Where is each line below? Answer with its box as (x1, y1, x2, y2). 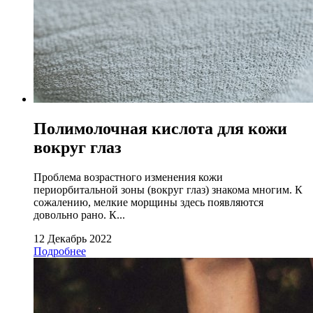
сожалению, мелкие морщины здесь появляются (34, 196, 263, 208)
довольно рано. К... (34, 208, 125, 221)
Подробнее (34, 245, 86, 257)
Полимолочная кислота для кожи (34, 119, 287, 138)
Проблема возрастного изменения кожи (34, 170, 223, 183)
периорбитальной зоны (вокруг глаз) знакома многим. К (34, 183, 303, 196)
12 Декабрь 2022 (34, 232, 112, 245)
